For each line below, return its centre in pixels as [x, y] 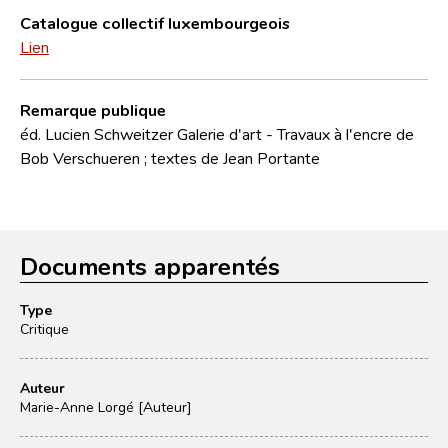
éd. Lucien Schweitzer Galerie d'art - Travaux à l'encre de [217, 133]
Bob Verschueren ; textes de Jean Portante [170, 157]
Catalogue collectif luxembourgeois [155, 22]
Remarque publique [93, 109]
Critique [44, 328]
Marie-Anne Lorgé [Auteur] [106, 406]
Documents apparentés [150, 265]
